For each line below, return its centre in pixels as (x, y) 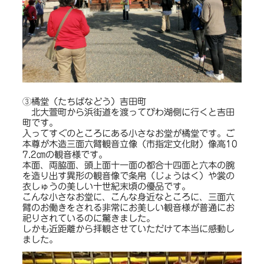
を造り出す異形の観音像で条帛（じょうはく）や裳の (128, 176)
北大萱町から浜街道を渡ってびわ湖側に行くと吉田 (128, 112)
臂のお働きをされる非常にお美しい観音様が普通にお (128, 208)
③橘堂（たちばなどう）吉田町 (84, 102)
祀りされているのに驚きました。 (88, 218)
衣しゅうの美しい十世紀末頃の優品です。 (106, 187)
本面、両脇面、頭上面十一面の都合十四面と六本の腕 (128, 165)
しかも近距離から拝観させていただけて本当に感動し (128, 229)
